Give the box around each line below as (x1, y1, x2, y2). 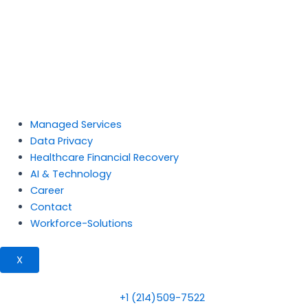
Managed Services (30, 118, 122, 131)
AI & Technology (30, 167, 111, 181)
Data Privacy (30, 134, 93, 148)
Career (30, 184, 64, 197)
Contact (30, 200, 72, 214)
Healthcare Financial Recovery (30, 151, 179, 164)
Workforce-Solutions (30, 217, 133, 230)
